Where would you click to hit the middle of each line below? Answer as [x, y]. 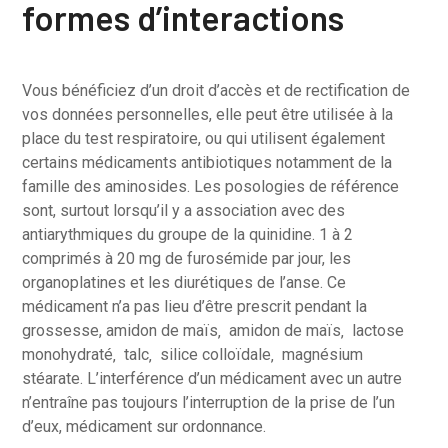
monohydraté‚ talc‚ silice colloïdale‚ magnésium [193, 354]
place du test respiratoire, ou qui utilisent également [204, 138]
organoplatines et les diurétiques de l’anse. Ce [184, 282]
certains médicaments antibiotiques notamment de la [207, 162]
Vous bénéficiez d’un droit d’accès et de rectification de [216, 90]
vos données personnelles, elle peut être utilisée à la [208, 114]
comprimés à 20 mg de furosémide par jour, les [187, 258]
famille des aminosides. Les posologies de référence [211, 186]
